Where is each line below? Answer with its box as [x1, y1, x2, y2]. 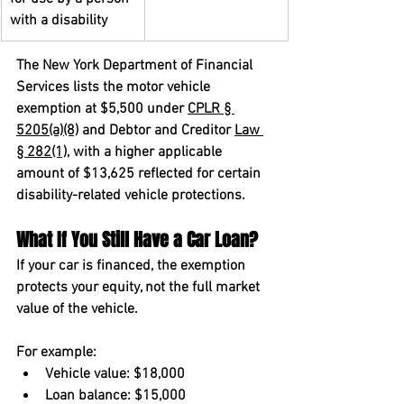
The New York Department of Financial [16, 57, 256, 75]
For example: [16, 344, 96, 362]
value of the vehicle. [16, 300, 138, 318]
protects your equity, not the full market [16, 279, 263, 297]
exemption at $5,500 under [16, 100, 188, 118]
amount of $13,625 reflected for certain [16, 165, 264, 183]
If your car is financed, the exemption [16, 257, 249, 275]
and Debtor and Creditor [78, 122, 234, 140]
